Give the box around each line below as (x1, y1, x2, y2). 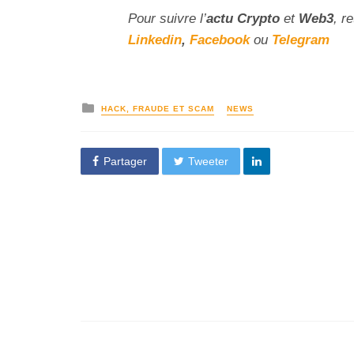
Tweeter (188, 155, 229, 168)
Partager (103, 155, 147, 168)
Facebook (190, 32, 250, 47)
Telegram (272, 32, 330, 47)
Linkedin (128, 32, 182, 47)
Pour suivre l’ (128, 10, 206, 26)
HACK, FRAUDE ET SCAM (101, 104, 214, 114)
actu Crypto (206, 10, 280, 26)
